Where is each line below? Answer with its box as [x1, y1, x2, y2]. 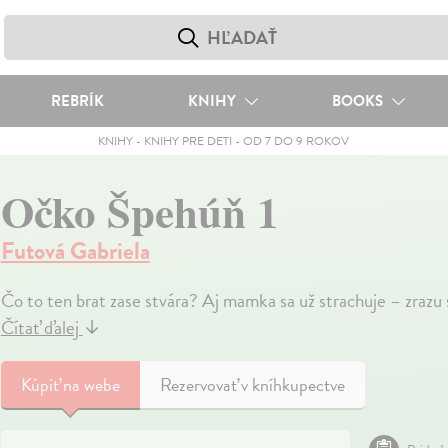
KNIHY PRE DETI [144, 132, 233, 150]
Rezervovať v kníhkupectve [159, 371, 345, 398]
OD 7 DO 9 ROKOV [243, 132, 350, 150]
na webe [62, 371, 120, 398]
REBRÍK [50, 90, 104, 112]
